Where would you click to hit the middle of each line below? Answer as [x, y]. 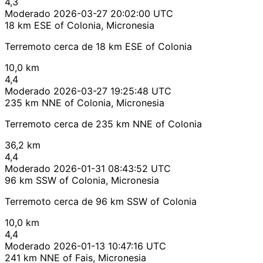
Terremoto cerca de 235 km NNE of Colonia [103, 124]
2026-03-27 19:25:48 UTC [112, 91]
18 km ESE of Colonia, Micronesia [80, 26]
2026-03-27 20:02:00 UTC [113, 14]
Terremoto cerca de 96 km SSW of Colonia [101, 202]
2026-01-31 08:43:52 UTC [112, 169]
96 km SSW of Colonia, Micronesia [82, 181]
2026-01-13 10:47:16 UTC [110, 246]
